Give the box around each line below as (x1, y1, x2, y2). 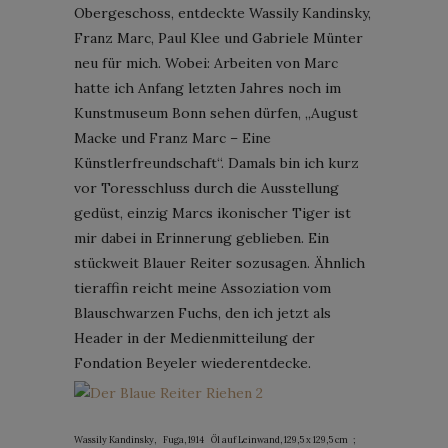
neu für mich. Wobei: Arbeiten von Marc (74, 53, 338, 72)
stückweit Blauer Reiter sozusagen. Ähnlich (74, 253, 365, 272)
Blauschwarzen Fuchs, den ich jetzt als (74, 303, 331, 322)
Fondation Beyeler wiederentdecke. (74, 353, 311, 372)
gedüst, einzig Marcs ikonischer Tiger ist (74, 203, 351, 222)
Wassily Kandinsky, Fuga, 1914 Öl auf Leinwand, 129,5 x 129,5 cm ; (74, 433, 355, 445)
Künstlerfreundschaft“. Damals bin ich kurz (74, 153, 359, 172)
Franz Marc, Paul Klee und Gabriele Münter (74, 28, 363, 47)
